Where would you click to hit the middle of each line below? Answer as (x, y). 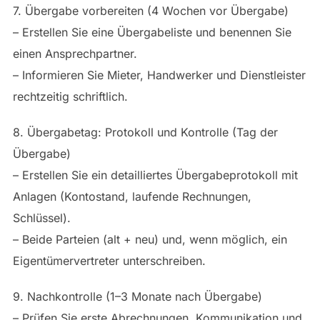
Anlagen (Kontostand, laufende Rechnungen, (132, 196)
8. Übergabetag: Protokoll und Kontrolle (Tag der (145, 132)
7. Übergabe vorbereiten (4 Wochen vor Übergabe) (150, 10)
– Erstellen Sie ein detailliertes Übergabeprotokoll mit (155, 175)
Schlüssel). (41, 217)
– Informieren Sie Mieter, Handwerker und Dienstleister (159, 75)
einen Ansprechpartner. (75, 53)
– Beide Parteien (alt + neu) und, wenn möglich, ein (150, 239)
